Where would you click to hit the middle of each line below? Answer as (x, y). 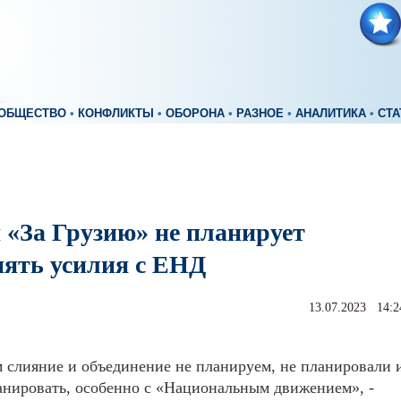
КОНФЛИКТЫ (116, 114)
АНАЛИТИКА (331, 114)
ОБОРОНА (195, 114)
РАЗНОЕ (260, 114)
